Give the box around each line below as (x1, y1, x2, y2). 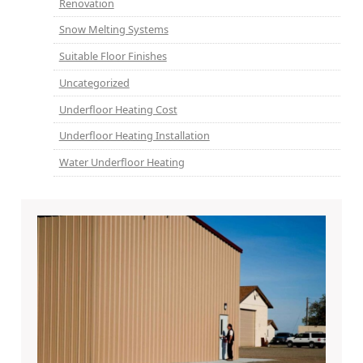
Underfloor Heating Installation (58, 128, 210, 143)
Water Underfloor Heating (58, 155, 185, 170)
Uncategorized (58, 75, 130, 90)
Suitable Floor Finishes (58, 49, 167, 64)
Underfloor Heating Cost (58, 101, 177, 117)
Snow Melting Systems (58, 22, 169, 37)
